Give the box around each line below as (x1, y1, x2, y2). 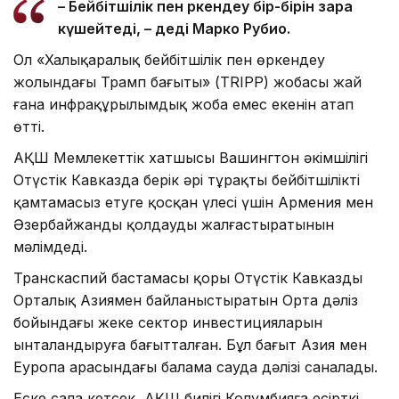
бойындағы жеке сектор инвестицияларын (13, 313, 322, 332)
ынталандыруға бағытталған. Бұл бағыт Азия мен (13, 336, 367, 354)
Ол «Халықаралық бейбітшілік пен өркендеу (13, 51, 325, 69)
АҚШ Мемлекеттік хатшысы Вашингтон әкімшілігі (13, 149, 368, 167)
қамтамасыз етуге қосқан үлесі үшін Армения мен (13, 193, 373, 212)
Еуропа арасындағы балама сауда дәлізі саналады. (13, 358, 378, 377)
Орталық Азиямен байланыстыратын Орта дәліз (13, 291, 358, 310)
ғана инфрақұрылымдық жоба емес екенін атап (13, 95, 354, 114)
